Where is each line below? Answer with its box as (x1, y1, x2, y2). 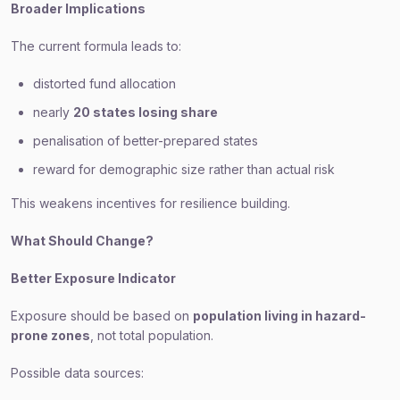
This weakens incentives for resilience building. (11, 196, 290, 211)
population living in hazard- (193, 308, 366, 323)
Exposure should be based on (11, 308, 193, 323)
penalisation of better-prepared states (33, 133, 258, 148)
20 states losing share (73, 104, 218, 120)
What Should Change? (11, 233, 154, 248)
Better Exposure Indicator (11, 271, 176, 286)
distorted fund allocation (33, 76, 176, 91)
